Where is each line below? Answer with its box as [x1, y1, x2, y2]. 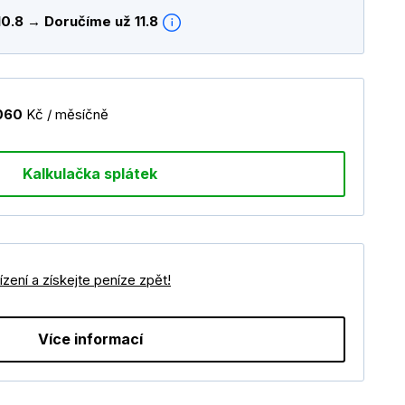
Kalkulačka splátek [23, 165, 157, 184]
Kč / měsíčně [23, 106, 108, 124]
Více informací [37, 330, 143, 349]
